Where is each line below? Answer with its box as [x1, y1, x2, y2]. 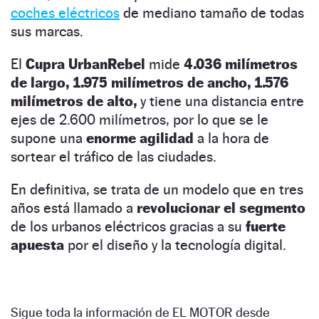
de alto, [87, 92, 137, 110]
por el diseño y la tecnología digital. [64, 236, 286, 253]
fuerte [242, 217, 286, 235]
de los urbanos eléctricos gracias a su [11, 217, 242, 235]
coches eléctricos [11, 4, 120, 21]
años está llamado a [11, 199, 137, 216]
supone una [11, 129, 86, 147]
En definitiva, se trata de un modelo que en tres [11, 180, 303, 198]
